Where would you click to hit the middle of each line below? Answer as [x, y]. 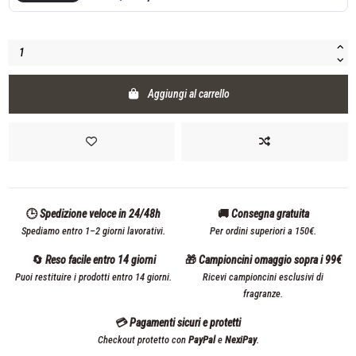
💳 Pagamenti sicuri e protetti [178, 323]
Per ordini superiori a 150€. [263, 231]
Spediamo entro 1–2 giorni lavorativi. [93, 231]
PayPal [201, 340]
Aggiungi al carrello [189, 93]
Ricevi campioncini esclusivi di [263, 277]
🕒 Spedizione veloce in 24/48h [93, 214]
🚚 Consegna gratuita [263, 214]
